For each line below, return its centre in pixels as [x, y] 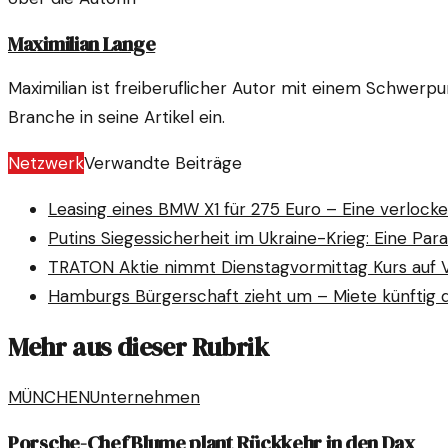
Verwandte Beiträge [163, 163]
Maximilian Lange [82, 43]
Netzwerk [46, 163]
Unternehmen [145, 396]
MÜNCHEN [49, 396]
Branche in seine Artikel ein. [116, 117]
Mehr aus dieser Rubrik [138, 347]
